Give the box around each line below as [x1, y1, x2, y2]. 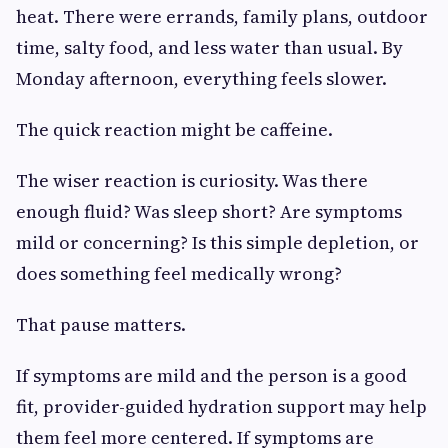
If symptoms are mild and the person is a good [16, 362, 407, 388]
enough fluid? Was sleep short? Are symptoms [16, 198, 402, 224]
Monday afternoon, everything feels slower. [16, 65, 387, 91]
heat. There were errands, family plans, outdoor [16, 3, 428, 29]
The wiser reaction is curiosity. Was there [16, 167, 368, 193]
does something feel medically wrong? [16, 260, 342, 286]
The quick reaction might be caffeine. [16, 116, 333, 142]
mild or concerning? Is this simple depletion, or [16, 229, 419, 255]
